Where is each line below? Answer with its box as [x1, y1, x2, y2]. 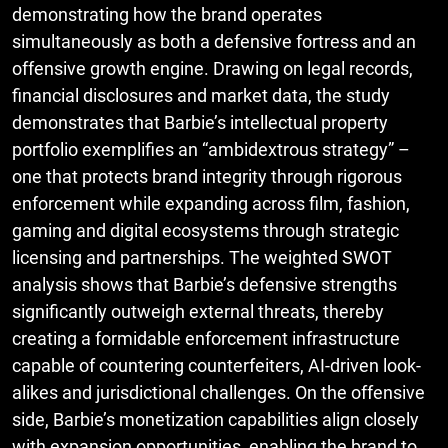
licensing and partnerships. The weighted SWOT [12, 247, 392, 269]
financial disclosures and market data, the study [12, 85, 390, 107]
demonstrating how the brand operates [12, 4, 322, 26]
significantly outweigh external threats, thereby [12, 301, 384, 323]
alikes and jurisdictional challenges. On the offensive [12, 382, 425, 404]
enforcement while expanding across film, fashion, [12, 193, 410, 215]
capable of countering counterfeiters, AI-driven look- [12, 355, 421, 377]
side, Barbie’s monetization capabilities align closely [12, 409, 419, 431]
